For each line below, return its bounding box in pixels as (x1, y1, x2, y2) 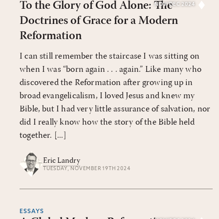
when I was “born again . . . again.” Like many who (20, 65, 201, 74)
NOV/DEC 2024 (154, 2, 195, 7)
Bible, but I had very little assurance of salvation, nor (20, 105, 211, 114)
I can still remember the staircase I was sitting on (20, 52, 200, 61)
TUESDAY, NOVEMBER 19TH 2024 (43, 166, 131, 172)
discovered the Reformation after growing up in (20, 78, 193, 88)
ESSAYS (20, 208, 44, 215)
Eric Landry (43, 156, 80, 165)
